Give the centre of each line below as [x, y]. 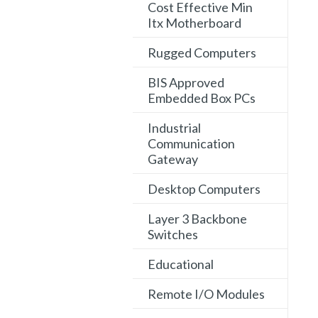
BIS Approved [186, 83]
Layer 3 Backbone [197, 219]
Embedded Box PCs [202, 98]
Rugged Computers [202, 53]
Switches [173, 235]
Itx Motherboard [194, 23]
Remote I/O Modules [206, 294]
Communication [191, 144]
